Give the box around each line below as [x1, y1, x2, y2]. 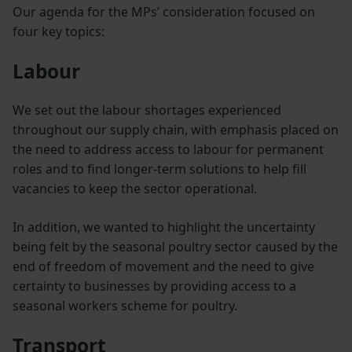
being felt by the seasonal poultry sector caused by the [13, 237, 338, 255]
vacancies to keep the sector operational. [13, 179, 257, 197]
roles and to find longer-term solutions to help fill [13, 159, 306, 178]
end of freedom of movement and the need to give [13, 257, 314, 275]
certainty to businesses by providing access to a [13, 277, 296, 295]
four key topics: [13, 22, 104, 40]
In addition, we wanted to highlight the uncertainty [13, 218, 315, 236]
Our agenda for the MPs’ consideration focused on [13, 2, 315, 20]
